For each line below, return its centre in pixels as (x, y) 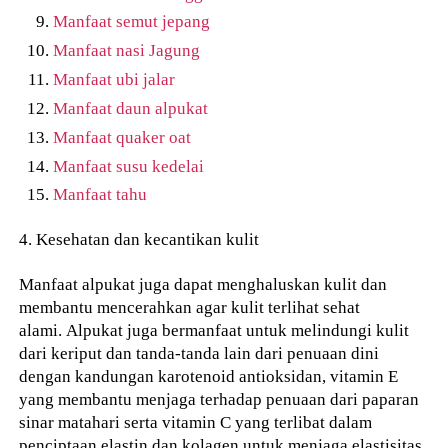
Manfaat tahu (100, 194)
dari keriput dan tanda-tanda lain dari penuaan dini (199, 352)
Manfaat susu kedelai (129, 165)
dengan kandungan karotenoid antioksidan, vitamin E (209, 375)
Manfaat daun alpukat (131, 107)
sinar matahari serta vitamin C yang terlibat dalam (196, 421)
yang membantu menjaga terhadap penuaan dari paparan (219, 398)
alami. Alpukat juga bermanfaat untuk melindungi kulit (214, 329)
